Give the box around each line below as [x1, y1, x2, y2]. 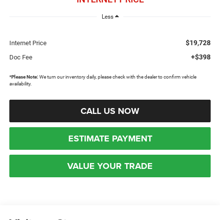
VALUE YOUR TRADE [67, 159, 153, 172]
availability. [9, 80, 32, 87]
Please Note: [11, 73, 38, 80]
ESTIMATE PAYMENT [68, 132, 152, 145]
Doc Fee [9, 53, 32, 61]
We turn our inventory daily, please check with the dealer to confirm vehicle [38, 73, 196, 80]
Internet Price [9, 39, 47, 47]
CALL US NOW [81, 104, 139, 117]
